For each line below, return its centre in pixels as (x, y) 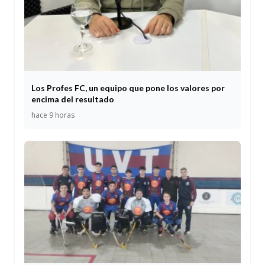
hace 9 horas (53, 115)
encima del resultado (73, 99)
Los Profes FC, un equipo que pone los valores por (128, 88)
